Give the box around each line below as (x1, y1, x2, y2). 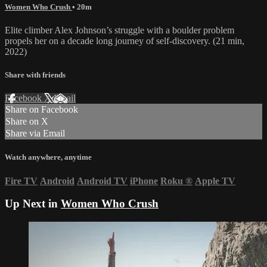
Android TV (77, 175, 128, 186)
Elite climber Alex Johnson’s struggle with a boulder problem (5, 24, 234, 35)
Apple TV (195, 175, 235, 186)
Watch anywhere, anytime (5, 153, 92, 162)
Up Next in (5, 197, 61, 210)
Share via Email (5, 128, 65, 139)
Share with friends (5, 70, 66, 80)
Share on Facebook (5, 104, 78, 115)
